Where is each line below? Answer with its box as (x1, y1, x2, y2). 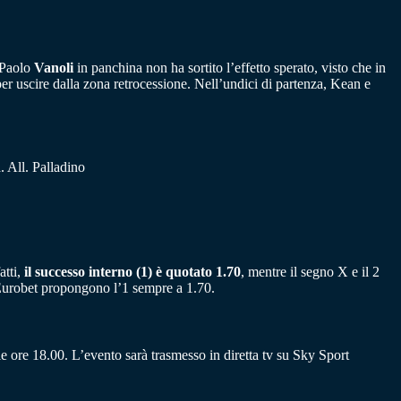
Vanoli (34, 60, 73, 76)
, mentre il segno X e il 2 (241, 263, 380, 279)
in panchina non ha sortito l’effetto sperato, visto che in (73, 60, 386, 76)
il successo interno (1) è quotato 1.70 (24, 263, 241, 279)
